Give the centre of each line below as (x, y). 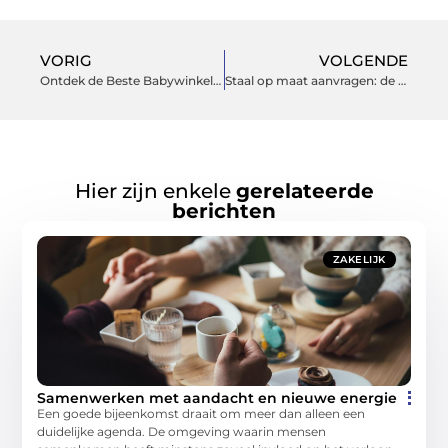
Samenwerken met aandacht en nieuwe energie (217, 397)
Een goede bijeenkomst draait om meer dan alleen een (201, 413)
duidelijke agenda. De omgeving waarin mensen (182, 431)
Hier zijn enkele (155, 190)
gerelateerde (304, 190)
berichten (224, 210)
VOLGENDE (363, 61)
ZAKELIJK (359, 259)
